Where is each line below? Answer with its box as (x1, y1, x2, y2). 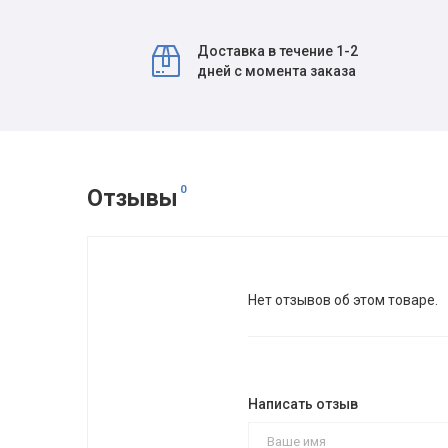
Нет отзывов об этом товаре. (248, 292, 439, 308)
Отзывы (87, 185, 179, 212)
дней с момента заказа (197, 63, 357, 79)
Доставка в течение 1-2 (197, 43, 359, 59)
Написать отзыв (248, 396, 359, 412)
